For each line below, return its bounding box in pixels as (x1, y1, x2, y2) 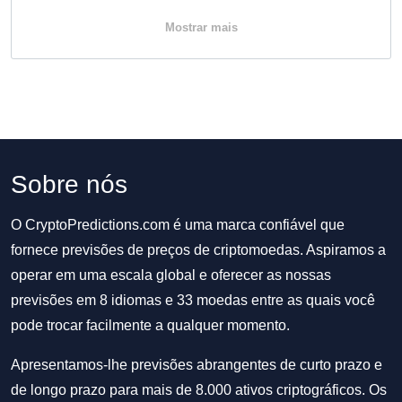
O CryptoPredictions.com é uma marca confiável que (11, 217, 345, 232)
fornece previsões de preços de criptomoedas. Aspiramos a (11, 242, 386, 258)
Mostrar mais (164, 21, 238, 34)
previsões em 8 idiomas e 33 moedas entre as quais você (11, 293, 375, 308)
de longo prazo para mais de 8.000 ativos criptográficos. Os (11, 382, 387, 398)
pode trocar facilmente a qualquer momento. (11, 318, 290, 333)
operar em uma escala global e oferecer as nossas (11, 267, 331, 283)
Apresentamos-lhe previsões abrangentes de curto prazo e (11, 357, 382, 372)
